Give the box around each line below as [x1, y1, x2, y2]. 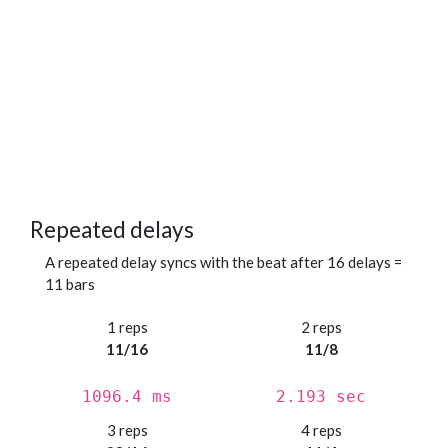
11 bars [45, 275, 95, 294]
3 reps [106, 421, 148, 440]
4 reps [300, 421, 342, 440]
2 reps [300, 318, 342, 337]
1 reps [106, 318, 148, 337]
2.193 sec [276, 387, 366, 407]
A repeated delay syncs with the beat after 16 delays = [45, 253, 402, 272]
